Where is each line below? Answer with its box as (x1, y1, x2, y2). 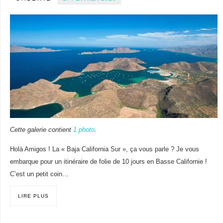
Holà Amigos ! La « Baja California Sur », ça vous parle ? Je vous (9, 145, 199, 153)
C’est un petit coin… (9, 170, 69, 178)
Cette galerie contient (9, 126, 73, 134)
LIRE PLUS (17, 193, 49, 199)
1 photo (73, 126, 95, 134)
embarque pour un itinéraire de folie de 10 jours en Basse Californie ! (9, 158, 207, 165)
